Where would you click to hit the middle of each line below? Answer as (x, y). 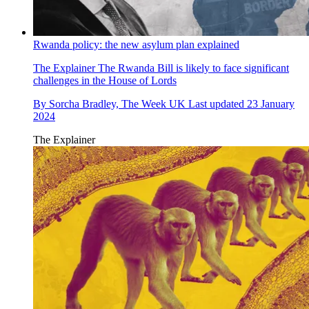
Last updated (218, 103)
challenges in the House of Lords (105, 80)
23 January (271, 103)
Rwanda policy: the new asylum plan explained (136, 44)
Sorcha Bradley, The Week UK (117, 103)
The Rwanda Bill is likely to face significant (192, 68)
